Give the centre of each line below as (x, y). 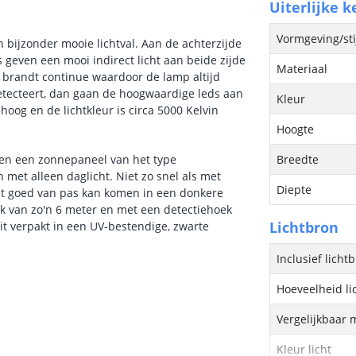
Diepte (294, 190)
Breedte (298, 159)
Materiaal (302, 69)
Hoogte (296, 129)
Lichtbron (304, 227)
